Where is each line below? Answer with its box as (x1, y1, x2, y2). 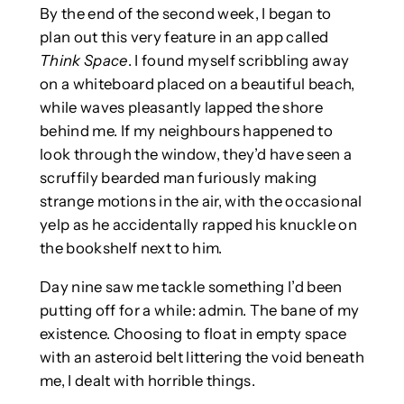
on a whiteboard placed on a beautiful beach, (39, 75, 355, 94)
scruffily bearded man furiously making (39, 169, 317, 188)
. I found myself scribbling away (127, 51, 350, 70)
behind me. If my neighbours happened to (39, 122, 333, 141)
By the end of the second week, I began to (39, 5, 332, 23)
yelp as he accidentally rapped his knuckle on (39, 216, 357, 234)
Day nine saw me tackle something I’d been (39, 278, 343, 297)
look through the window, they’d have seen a (39, 145, 353, 164)
